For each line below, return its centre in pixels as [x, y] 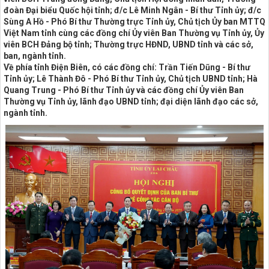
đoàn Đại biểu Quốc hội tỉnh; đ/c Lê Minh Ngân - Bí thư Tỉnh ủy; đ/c [132, 11]
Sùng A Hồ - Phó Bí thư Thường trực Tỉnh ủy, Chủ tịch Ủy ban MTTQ [134, 22]
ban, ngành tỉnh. [35, 56]
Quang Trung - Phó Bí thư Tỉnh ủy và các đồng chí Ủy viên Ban [124, 90]
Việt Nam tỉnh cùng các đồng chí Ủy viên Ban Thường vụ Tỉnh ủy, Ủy [134, 33]
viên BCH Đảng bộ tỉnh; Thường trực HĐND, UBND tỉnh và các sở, [128, 45]
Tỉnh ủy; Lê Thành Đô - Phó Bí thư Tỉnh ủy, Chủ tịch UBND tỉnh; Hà [131, 79]
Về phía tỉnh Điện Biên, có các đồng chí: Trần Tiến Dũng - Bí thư [127, 68]
